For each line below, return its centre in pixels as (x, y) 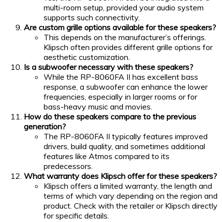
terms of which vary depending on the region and (131, 196)
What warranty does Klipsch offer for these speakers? (120, 176)
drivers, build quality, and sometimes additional (124, 146)
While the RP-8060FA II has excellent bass (121, 77)
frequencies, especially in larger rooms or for (120, 97)
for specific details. (76, 216)
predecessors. (68, 166)
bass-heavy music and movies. (98, 107)
